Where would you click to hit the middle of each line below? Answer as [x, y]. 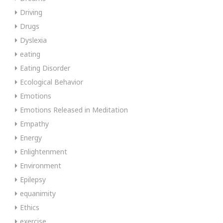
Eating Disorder [45, 68]
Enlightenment [44, 151]
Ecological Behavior [52, 82]
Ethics [30, 207]
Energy [31, 137]
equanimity [38, 193]
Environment [41, 165]
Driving [31, 12]
